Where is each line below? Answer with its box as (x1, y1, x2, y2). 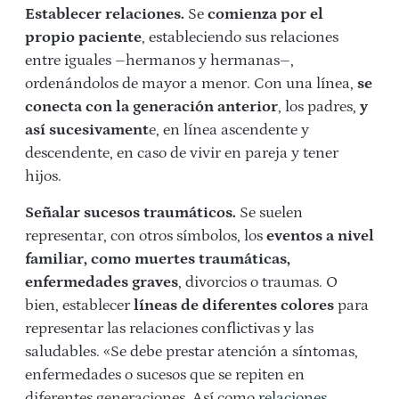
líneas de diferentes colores (134, 297, 334, 315)
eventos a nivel (266, 227, 374, 246)
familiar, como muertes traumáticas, (25, 250, 290, 269)
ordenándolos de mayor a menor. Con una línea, (25, 75, 354, 94)
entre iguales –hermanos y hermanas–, (25, 52, 294, 70)
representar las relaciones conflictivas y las (25, 320, 313, 338)
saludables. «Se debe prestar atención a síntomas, (25, 343, 358, 362)
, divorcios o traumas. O (178, 273, 338, 292)
